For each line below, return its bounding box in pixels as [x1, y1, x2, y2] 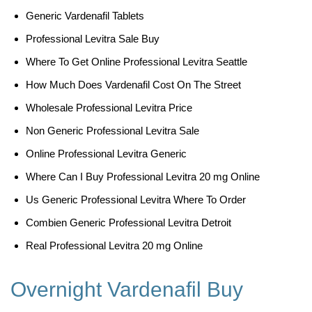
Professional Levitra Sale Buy [26, 33, 159, 45]
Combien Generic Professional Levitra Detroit [26, 217, 231, 228]
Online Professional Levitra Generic [26, 148, 187, 159]
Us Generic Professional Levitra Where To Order [26, 194, 246, 205]
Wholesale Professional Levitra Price [26, 102, 192, 114]
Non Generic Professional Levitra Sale [26, 125, 199, 136]
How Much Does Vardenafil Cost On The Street [26, 79, 241, 91]
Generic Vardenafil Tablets [26, 10, 144, 22]
